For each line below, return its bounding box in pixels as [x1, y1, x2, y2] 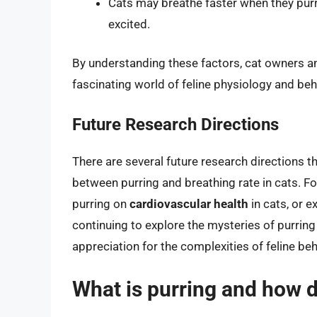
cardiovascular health [129, 196, 248, 211]
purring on [72, 196, 129, 211]
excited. [108, 16, 150, 31]
